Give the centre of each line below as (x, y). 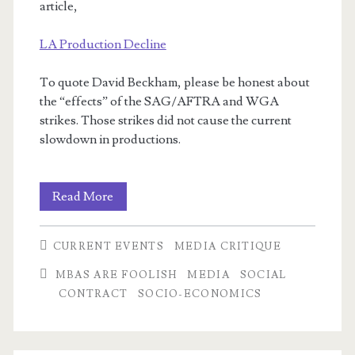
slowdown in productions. (110, 139)
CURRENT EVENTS (108, 246)
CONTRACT (93, 294)
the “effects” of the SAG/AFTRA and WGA (159, 101)
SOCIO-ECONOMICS (200, 294)
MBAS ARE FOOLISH (116, 275)
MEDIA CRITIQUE (227, 246)
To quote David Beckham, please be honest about (174, 82)
